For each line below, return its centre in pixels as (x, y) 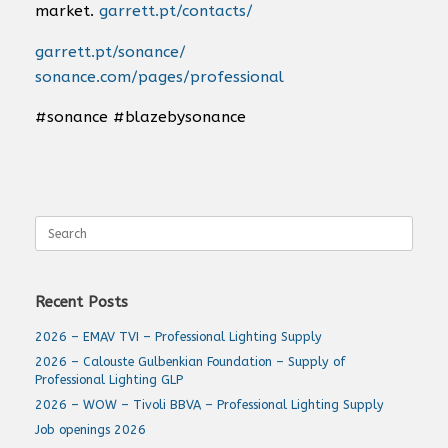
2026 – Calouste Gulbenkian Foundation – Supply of (190, 361)
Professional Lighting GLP (109, 379)
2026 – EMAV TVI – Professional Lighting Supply (178, 336)
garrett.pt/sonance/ (110, 51)
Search (53, 223)
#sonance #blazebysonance (140, 117)
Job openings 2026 (90, 429)
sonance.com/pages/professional (159, 76)
